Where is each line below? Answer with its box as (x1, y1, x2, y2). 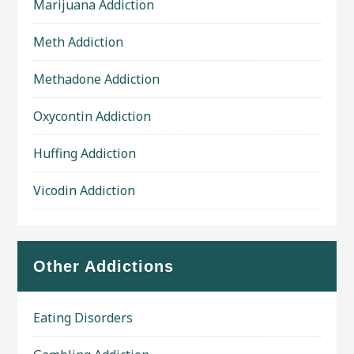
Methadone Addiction (33, 70, 160, 88)
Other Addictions (33, 258, 175, 275)
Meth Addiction (33, 33, 124, 51)
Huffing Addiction (33, 145, 137, 162)
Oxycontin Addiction (33, 107, 152, 125)
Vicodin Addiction (33, 182, 136, 199)
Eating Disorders (33, 309, 134, 326)
